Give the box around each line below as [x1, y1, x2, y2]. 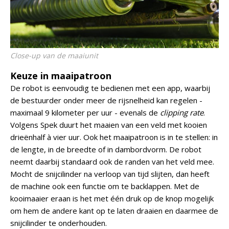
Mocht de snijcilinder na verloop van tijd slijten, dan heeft [10, 169, 210, 179]
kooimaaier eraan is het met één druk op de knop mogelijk [10, 193, 214, 203]
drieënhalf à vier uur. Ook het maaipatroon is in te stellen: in [10, 132, 218, 142]
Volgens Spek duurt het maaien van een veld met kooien [10, 120, 207, 130]
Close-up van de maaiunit [10, 51, 98, 60]
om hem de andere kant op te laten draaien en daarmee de [10, 205, 218, 216]
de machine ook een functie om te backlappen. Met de [10, 181, 199, 191]
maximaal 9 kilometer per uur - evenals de [10, 107, 160, 118]
